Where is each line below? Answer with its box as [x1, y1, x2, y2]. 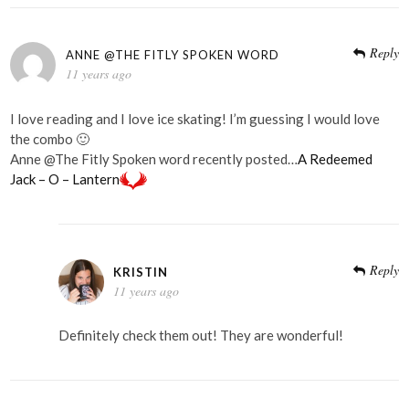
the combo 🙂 [10, 130, 90, 147]
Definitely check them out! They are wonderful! [58, 327, 343, 344]
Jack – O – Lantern [10, 170, 121, 187]
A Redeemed [298, 150, 373, 167]
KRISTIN [113, 264, 169, 279]
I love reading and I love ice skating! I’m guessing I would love [10, 110, 381, 127]
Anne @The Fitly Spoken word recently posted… [10, 150, 299, 167]
